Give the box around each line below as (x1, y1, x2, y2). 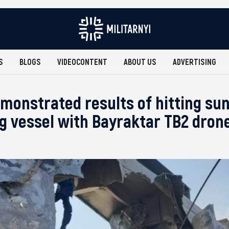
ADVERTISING (173, 57, 216, 66)
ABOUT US (124, 57, 156, 66)
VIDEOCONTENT (57, 57, 107, 66)
